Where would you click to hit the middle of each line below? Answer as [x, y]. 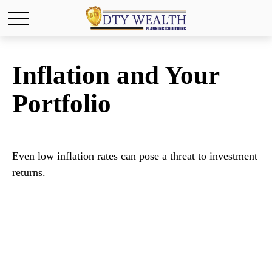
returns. [29, 172]
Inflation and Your [116, 75]
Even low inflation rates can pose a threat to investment [135, 156]
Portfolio [62, 104]
